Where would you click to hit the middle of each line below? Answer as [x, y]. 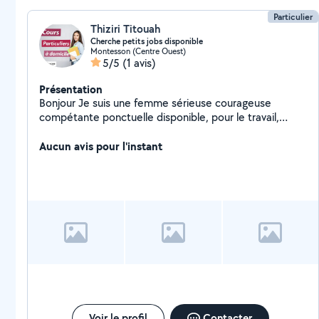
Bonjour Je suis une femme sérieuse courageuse [59, 103]
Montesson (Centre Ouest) [138, 51]
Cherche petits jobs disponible [147, 41]
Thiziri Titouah [125, 29]
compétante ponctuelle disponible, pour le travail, [159, 117]
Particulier [293, 17]
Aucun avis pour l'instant [101, 146]
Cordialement [72, 131]
